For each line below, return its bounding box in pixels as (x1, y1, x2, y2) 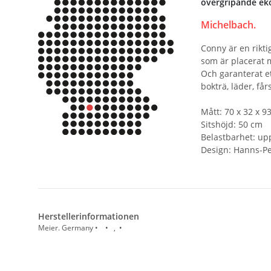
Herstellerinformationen (38, 210, 139, 222)
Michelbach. (200, 18, 256, 32)
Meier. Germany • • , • (38, 222, 124, 233)
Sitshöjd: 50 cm (200, 119, 263, 131)
